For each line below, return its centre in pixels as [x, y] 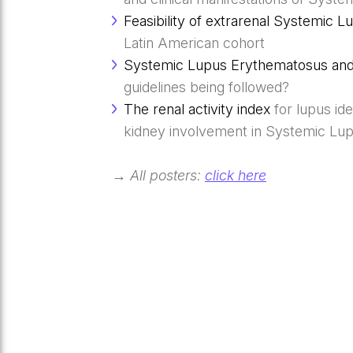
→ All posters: [158, 176]
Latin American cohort [195, 43]
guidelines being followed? [207, 87]
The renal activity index [197, 110]
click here [236, 176]
